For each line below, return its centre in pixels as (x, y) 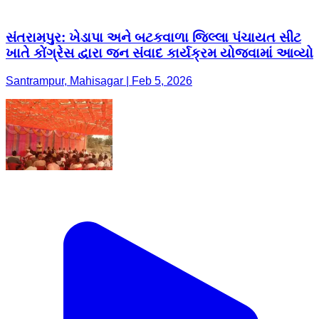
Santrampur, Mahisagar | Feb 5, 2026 (99, 80)
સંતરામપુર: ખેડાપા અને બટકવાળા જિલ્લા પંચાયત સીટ (153, 37)
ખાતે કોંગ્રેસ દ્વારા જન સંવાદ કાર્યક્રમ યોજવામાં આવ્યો (159, 53)
